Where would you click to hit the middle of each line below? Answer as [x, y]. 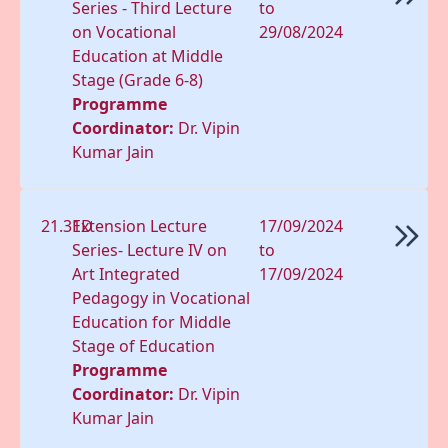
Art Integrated [126, 273]
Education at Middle [148, 55]
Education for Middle [152, 321]
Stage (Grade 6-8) [138, 79]
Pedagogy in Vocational [161, 297]
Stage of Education [144, 345]
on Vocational [124, 31]
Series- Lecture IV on [150, 249]
